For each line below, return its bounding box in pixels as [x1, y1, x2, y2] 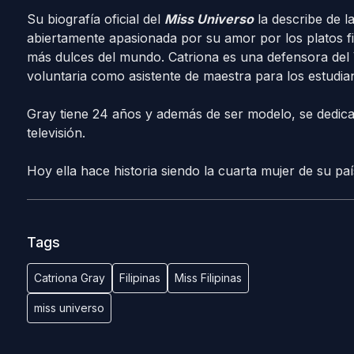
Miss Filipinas [174, 271, 242, 284]
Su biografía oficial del [26, 11, 164, 27]
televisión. [26, 125, 85, 141]
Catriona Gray [33, 271, 105, 284]
